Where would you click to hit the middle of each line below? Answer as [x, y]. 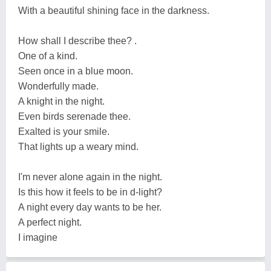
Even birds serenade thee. [74, 116]
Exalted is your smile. [64, 132]
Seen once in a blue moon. [76, 71]
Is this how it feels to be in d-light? [90, 192]
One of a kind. [48, 56]
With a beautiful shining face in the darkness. [114, 11]
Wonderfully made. [58, 86]
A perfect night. [50, 222]
